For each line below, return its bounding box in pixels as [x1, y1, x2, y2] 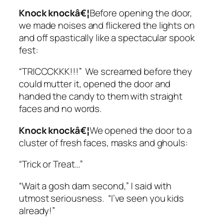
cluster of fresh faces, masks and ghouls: [19, 136, 188, 149]
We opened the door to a [89, 123, 192, 137]
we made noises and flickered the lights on [19, 18, 195, 32]
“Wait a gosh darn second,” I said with [19, 179, 172, 192]
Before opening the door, [89, 6, 193, 19]
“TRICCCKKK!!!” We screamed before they [19, 65, 193, 78]
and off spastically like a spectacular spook [19, 31, 195, 44]
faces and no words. [19, 102, 104, 115]
